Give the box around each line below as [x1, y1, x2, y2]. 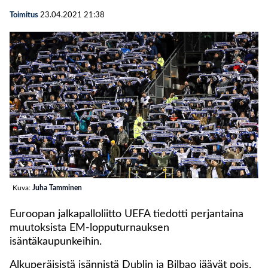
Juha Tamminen [32, 184, 82, 192]
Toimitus [10, 11, 38, 19]
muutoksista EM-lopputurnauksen [10, 223, 169, 234]
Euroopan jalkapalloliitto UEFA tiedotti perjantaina [10, 209, 243, 220]
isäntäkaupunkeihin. [10, 236, 102, 248]
